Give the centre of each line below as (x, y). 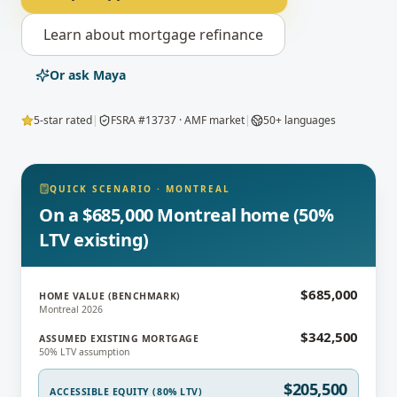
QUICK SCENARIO (101, 188)
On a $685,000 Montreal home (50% (187, 215)
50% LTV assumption (84, 352)
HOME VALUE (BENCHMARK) (110, 296)
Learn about (86, 35)
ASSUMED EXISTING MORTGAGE (119, 339)
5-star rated (63, 120)
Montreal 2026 (71, 309)
